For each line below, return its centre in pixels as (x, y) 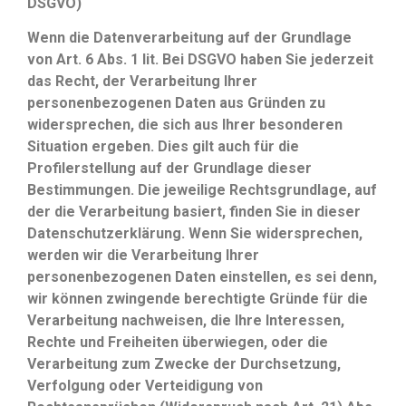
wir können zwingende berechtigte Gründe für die (198, 299)
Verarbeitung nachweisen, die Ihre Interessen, (186, 321)
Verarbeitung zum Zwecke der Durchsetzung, (184, 364)
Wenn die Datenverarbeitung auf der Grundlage (189, 38)
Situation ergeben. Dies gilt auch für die (163, 147)
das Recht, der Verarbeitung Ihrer (142, 82)
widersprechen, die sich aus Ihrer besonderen (185, 125)
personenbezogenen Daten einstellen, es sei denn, (202, 277)
